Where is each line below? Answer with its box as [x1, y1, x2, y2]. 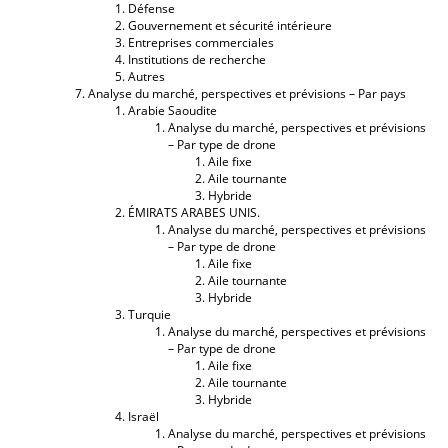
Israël [128, 407, 159, 425]
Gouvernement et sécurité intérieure [128, 16, 332, 34]
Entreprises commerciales [128, 33, 274, 51]
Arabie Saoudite [128, 101, 217, 119]
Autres [128, 67, 165, 85]
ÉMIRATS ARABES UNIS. [128, 203, 260, 221]
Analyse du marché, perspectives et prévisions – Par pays [88, 84, 406, 102]
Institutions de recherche [128, 50, 266, 68]
